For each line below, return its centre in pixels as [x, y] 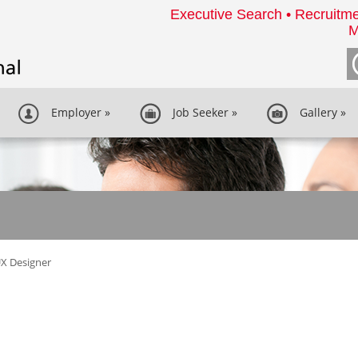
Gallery [315, 112]
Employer [73, 112]
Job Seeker [197, 112]
